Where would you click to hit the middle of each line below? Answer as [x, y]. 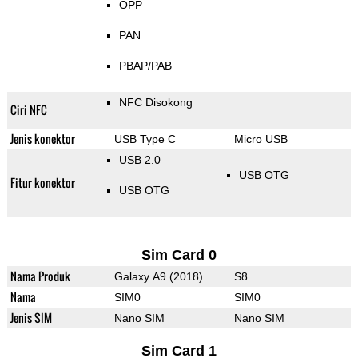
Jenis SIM [31, 318]
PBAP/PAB [145, 66]
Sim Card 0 [179, 255]
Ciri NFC [28, 110]
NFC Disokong [155, 103]
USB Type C [145, 139]
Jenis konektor [42, 139]
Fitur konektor [42, 183]
